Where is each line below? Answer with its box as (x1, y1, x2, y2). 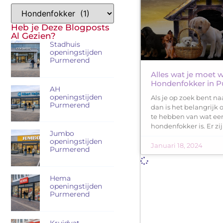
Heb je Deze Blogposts (11, 22, 110, 33)
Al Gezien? (11, 31, 56, 41)
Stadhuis (49, 40, 80, 49)
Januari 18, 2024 (151, 141, 203, 149)
